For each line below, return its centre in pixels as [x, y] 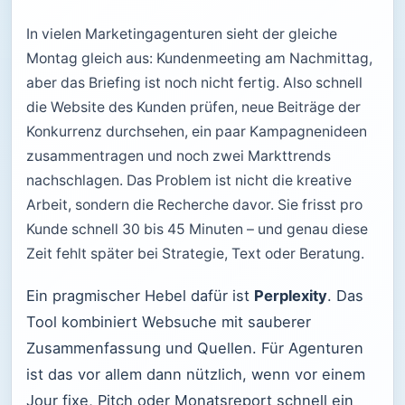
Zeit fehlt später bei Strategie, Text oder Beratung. [195, 254]
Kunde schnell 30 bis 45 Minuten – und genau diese [197, 229]
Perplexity [291, 295]
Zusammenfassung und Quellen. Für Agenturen [195, 348]
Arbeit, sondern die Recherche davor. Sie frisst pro [194, 205]
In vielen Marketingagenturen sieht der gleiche [182, 34]
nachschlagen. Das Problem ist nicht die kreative [189, 180]
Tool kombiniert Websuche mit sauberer [169, 321]
